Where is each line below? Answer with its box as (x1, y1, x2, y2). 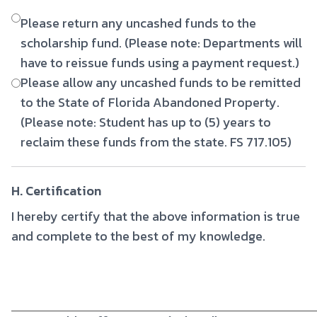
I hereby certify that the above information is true (11, 207, 300, 226)
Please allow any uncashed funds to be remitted (21, 73, 301, 92)
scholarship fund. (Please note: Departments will (21, 33, 302, 52)
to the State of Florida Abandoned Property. (21, 93, 279, 112)
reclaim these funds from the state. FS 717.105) (21, 132, 292, 151)
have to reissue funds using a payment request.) (21, 53, 299, 72)
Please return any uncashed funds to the (21, 13, 256, 33)
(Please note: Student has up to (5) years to (21, 113, 271, 132)
